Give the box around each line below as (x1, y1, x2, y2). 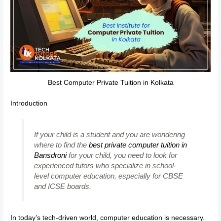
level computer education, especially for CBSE (34, 172, 183, 181)
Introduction (10, 99, 48, 107)
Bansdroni (34, 151, 67, 160)
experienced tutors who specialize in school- (34, 161, 176, 170)
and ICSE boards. (34, 182, 91, 191)
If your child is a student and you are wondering (34, 130, 185, 139)
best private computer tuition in (88, 141, 187, 149)
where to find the (34, 141, 89, 149)
